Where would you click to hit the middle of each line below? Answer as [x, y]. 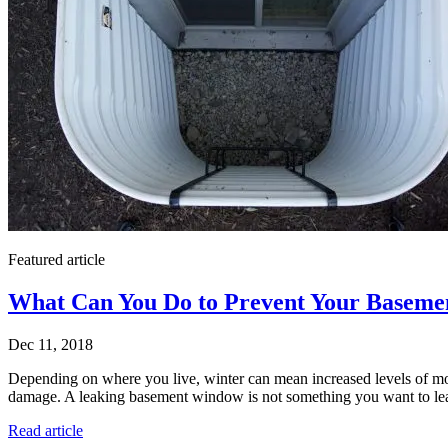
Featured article [56, 259]
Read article [45, 430]
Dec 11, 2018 [50, 344]
